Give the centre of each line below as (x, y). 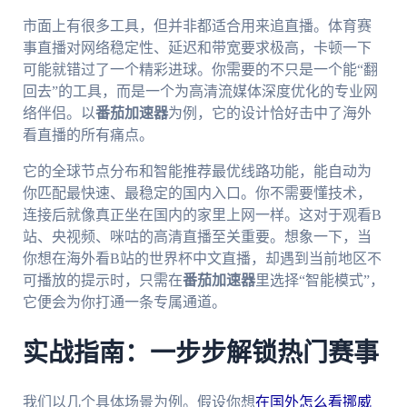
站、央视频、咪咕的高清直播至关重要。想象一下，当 (197, 236)
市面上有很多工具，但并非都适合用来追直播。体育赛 (197, 25)
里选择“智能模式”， (319, 280)
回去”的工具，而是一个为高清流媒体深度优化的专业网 (200, 91)
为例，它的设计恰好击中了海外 (269, 113)
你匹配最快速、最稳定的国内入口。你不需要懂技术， (197, 193)
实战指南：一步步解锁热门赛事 (200, 353)
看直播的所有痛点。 (88, 134)
